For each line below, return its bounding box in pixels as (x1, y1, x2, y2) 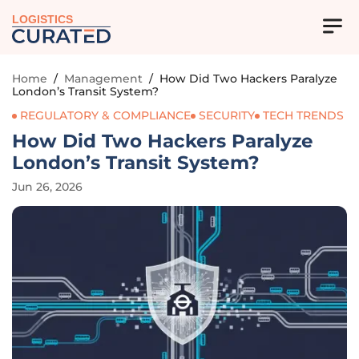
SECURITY (199, 108, 255, 123)
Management (64, 71, 143, 86)
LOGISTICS (12, 14, 74, 26)
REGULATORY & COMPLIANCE (20, 108, 191, 123)
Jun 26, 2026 (12, 179, 83, 194)
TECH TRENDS (263, 108, 344, 123)
